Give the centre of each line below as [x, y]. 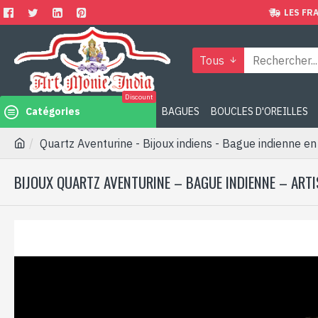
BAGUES [181, 111]
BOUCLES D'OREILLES [259, 111]
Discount [139, 97]
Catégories [53, 111]
